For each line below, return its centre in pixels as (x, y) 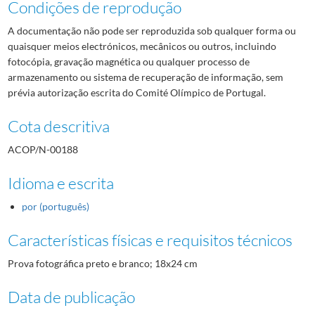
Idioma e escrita (60, 182)
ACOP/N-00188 (43, 149)
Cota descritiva (58, 126)
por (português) (55, 206)
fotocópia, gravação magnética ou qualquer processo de (128, 61)
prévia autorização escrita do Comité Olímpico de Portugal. (136, 92)
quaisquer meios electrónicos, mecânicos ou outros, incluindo (142, 46)
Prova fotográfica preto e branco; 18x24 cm (102, 263)
